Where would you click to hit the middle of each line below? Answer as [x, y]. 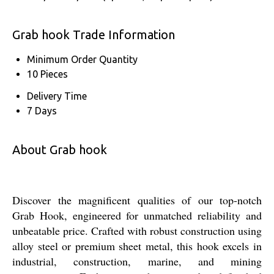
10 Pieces [47, 74]
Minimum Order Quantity [82, 59]
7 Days [42, 110]
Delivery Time [57, 96]
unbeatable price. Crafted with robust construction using [137, 230]
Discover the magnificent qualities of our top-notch [137, 200]
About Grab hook [60, 149]
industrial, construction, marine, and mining [137, 261]
